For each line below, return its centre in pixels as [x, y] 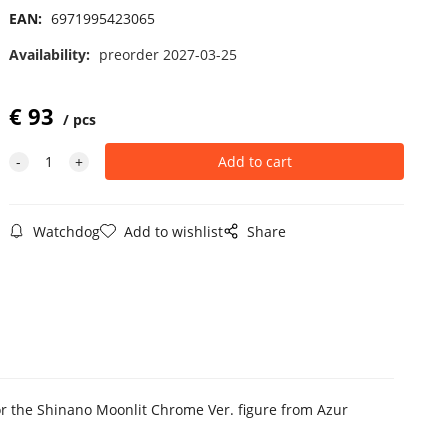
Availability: [51, 54]
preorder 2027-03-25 [167, 54]
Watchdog [66, 231]
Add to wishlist [173, 231]
